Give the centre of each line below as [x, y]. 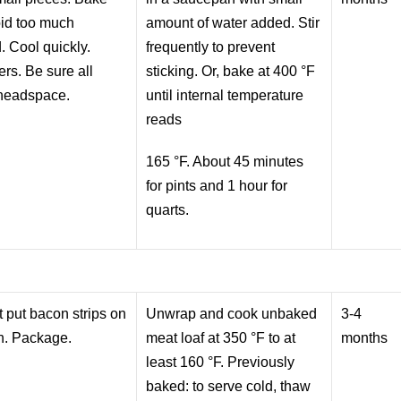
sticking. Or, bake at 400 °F [231, 71]
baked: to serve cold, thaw [229, 386]
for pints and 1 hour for [217, 185]
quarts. [168, 209]
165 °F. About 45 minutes [225, 161]
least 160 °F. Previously [221, 362]
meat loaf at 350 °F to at [221, 337]
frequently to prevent [211, 47]
